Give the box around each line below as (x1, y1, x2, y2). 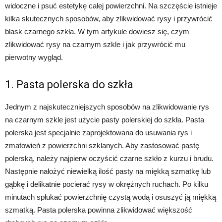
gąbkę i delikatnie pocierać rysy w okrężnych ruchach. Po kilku (5, 179, 208, 188)
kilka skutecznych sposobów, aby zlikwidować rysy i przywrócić (5, 14, 213, 23)
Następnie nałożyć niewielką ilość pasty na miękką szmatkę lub (5, 166, 211, 175)
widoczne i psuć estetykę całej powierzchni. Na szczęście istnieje (5, 1, 217, 10)
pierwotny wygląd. (5, 53, 63, 61)
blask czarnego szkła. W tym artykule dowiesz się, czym (5, 27, 189, 36)
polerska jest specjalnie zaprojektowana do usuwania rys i (5, 128, 192, 137)
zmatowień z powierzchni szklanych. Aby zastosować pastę (5, 141, 199, 150)
